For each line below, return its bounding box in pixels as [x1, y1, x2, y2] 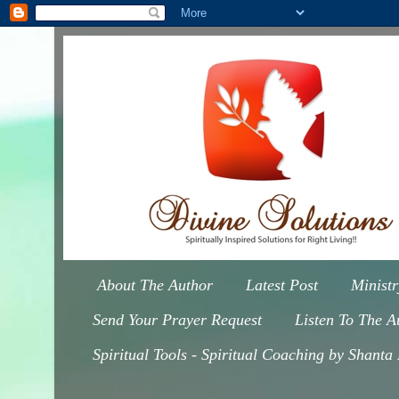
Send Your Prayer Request [93, 311, 262, 329]
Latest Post [245, 276, 318, 294]
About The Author [96, 276, 213, 294]
